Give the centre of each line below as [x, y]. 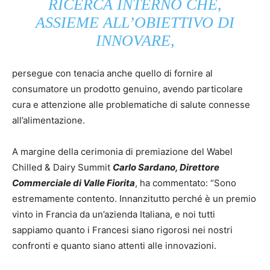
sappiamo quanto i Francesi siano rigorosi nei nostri [122, 230]
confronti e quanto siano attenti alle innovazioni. [114, 246]
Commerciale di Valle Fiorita [74, 183]
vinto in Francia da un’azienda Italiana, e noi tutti [114, 215]
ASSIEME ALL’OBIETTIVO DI [135, 23]
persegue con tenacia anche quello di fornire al [112, 74]
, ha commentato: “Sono [186, 183]
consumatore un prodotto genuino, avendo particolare [127, 89]
